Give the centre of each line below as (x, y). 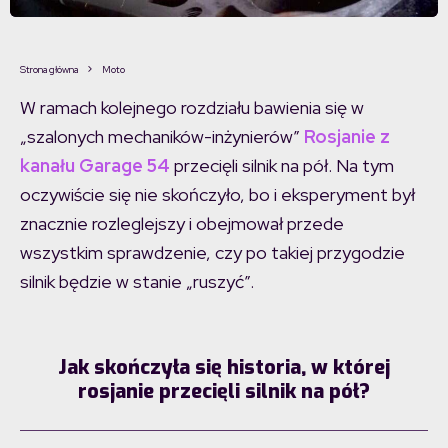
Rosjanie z (347, 137)
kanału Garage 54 (95, 166)
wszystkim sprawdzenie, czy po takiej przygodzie (212, 253)
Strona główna (49, 70)
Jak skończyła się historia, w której (224, 368)
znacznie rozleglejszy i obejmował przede (182, 224)
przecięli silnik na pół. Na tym (282, 166)
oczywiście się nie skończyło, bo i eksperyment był (217, 195)
